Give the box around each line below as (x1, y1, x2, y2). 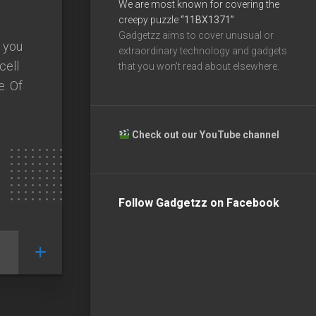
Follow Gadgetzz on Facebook (119, 195, 279, 209)
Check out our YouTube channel (131, 128, 281, 140)
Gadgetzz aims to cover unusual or (119, 29, 274, 41)
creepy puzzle (119, 13, 181, 25)
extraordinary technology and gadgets (119, 44, 287, 56)
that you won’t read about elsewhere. (119, 60, 279, 72)
